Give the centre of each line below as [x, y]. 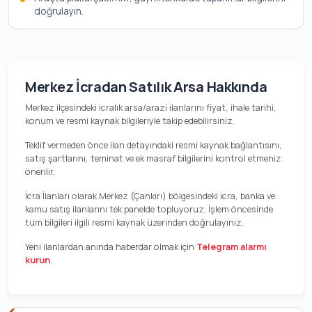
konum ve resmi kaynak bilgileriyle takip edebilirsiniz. [130, 120]
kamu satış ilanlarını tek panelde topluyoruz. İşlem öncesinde [149, 209]
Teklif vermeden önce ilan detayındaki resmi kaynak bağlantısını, [154, 145]
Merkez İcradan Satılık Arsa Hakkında [146, 87]
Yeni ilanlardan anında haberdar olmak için [111, 247]
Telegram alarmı [232, 247]
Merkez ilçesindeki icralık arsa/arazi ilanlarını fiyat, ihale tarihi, [151, 107]
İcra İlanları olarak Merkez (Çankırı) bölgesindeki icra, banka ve [150, 196]
